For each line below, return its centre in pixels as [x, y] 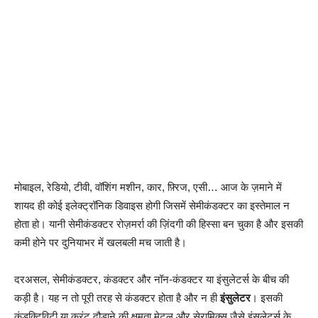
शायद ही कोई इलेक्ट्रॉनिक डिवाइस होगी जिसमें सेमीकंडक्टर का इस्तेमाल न [152, 206]
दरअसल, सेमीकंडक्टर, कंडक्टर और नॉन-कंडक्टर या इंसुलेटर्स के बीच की [152, 280]
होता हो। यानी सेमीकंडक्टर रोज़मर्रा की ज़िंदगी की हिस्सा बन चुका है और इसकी [159, 224]
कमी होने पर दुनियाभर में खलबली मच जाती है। [100, 243]
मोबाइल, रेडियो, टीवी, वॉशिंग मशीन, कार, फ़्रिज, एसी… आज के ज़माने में [148, 187]
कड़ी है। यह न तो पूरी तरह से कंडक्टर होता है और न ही [117, 298]
